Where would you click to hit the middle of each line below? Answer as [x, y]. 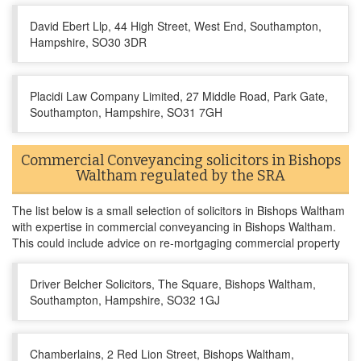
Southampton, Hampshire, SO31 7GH [126, 112]
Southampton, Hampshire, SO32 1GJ [125, 300]
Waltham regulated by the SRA [180, 176]
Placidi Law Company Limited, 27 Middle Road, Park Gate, [179, 96]
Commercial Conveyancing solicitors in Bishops [180, 160]
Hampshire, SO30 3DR [88, 42]
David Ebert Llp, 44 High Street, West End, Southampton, [176, 26]
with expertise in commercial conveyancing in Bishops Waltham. [174, 226]
